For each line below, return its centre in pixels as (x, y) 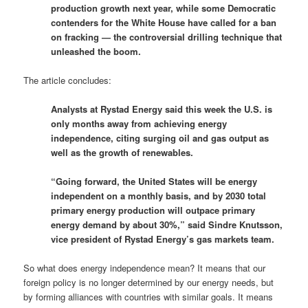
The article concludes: (68, 80)
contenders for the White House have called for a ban (164, 22)
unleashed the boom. (96, 51)
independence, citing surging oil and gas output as (160, 137)
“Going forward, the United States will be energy (154, 181)
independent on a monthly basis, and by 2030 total (159, 195)
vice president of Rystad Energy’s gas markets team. (163, 239)
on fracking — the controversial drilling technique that (167, 36)
